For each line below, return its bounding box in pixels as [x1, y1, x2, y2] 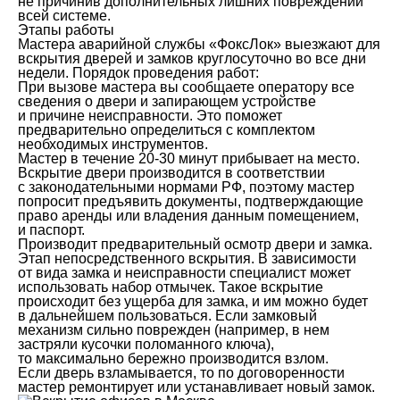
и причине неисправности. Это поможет [18, 107, 282, 123]
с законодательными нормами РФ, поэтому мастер [18, 179, 354, 195]
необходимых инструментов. [18, 136, 208, 152]
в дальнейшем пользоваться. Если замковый [18, 307, 317, 323]
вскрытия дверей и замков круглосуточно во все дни [18, 50, 366, 66]
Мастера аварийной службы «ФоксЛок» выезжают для [18, 36, 380, 52]
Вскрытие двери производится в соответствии [18, 164, 325, 180]
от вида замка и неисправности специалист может [18, 264, 351, 280]
